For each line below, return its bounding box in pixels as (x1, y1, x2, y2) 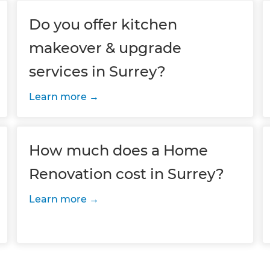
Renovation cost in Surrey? (28, 165, 224, 183)
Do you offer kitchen (28, 16, 177, 33)
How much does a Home (28, 142, 208, 159)
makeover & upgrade (28, 39, 181, 57)
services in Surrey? (28, 63, 166, 80)
